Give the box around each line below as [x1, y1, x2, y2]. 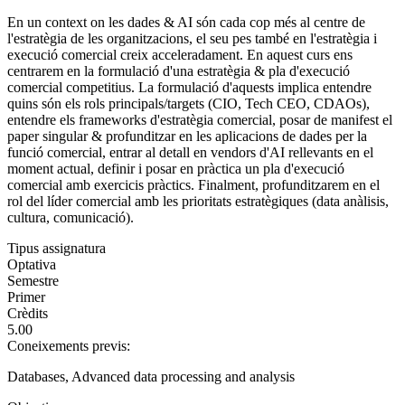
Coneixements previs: [7, 337, 134, 353]
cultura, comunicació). [7, 209, 134, 225]
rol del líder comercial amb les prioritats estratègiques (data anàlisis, [7, 193, 389, 209]
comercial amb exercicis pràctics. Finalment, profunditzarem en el [7, 176, 380, 193]
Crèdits [7, 305, 48, 321]
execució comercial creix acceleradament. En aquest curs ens [7, 46, 353, 62]
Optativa [7, 256, 56, 272]
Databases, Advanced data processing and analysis [7, 368, 295, 384]
